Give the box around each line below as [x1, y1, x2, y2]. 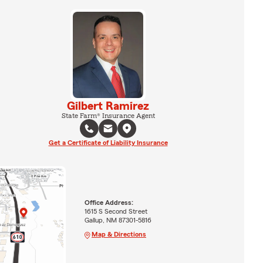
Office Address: [84, 198, 133, 206]
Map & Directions [91, 230, 146, 238]
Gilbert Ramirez [67, 100, 149, 112]
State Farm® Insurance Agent [61, 112, 155, 119]
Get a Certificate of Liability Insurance [48, 139, 168, 146]
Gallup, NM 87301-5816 [84, 216, 151, 224]
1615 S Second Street [84, 207, 147, 215]
